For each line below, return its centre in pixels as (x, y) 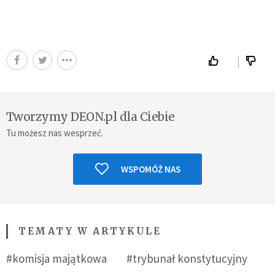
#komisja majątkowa (56, 258)
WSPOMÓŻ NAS (150, 169)
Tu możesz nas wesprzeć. (55, 133)
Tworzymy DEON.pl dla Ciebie (91, 116)
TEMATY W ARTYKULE (90, 231)
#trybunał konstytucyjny (187, 258)
